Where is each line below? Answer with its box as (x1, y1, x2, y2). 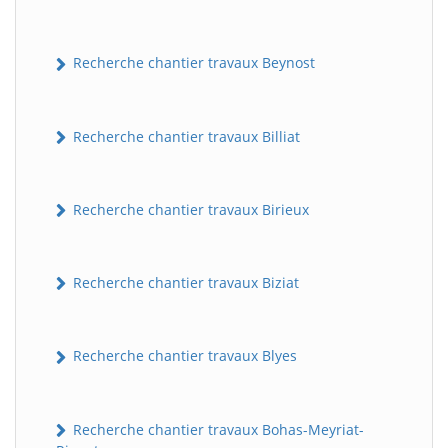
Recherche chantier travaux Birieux (69, 199, 309, 219)
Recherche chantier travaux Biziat (69, 273, 299, 293)
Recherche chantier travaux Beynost (69, 53, 315, 73)
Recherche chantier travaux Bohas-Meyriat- (69, 419, 364, 439)
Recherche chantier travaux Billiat (69, 126, 300, 146)
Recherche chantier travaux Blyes (69, 346, 297, 366)
